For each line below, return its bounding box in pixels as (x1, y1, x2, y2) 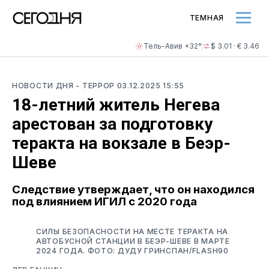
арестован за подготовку (12, 114, 213, 134)
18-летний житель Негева (12, 95, 220, 115)
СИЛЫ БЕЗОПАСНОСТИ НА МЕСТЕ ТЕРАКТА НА (36, 226, 228, 236)
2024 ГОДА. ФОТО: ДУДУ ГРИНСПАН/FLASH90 (36, 246, 229, 255)
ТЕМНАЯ (189, 13, 224, 22)
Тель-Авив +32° (144, 41, 202, 50)
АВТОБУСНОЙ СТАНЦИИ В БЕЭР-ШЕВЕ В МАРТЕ (36, 236, 230, 246)
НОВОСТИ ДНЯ (12, 81, 76, 90)
